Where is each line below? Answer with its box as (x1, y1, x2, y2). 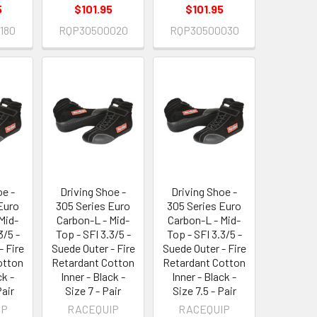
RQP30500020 (58, 23, 128, 37)
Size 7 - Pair (65, 284, 122, 298)
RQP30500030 (169, 23, 239, 37)
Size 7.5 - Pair (172, 284, 236, 298)
